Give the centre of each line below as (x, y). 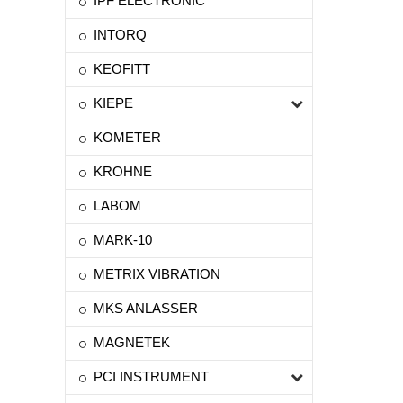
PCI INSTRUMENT (151, 376)
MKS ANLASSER (146, 308)
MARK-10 (123, 240)
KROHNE (123, 171)
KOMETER (127, 137)
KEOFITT (122, 69)
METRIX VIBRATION (157, 274)
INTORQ (120, 35)
